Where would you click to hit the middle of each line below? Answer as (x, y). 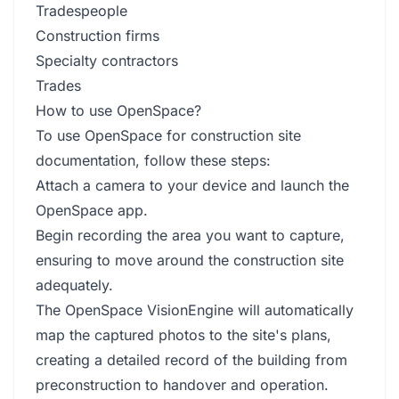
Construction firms (98, 36)
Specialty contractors (107, 61)
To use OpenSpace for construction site (168, 135)
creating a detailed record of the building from (191, 360)
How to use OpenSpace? (118, 110)
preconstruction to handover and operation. (182, 385)
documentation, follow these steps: (153, 160)
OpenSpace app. (92, 210)
